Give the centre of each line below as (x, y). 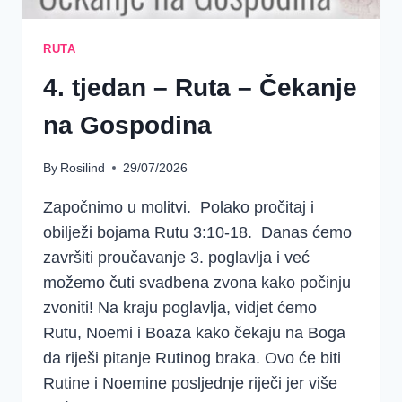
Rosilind (83, 167)
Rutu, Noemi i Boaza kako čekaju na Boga (194, 332)
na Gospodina (127, 126)
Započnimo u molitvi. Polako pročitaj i (179, 207)
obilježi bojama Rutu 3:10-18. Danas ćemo (197, 232)
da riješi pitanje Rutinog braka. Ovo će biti (192, 358)
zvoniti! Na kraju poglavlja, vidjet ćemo (180, 307)
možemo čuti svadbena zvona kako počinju (197, 282)
